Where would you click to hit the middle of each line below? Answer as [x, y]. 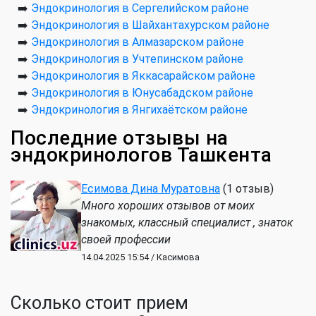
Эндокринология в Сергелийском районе [140, 8]
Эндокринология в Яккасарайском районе [143, 76]
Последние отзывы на [120, 138]
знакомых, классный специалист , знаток [187, 223]
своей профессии [126, 240]
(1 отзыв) [247, 189]
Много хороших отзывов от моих [168, 206]
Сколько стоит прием [99, 303]
